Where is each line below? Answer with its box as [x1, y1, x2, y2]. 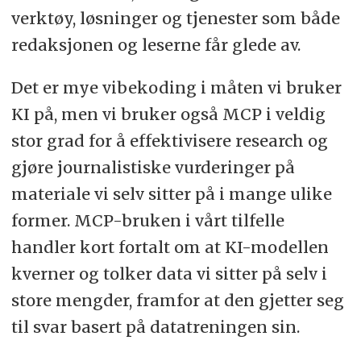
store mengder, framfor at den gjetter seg [10, 290, 344, 311]
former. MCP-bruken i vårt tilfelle [10, 210, 284, 231]
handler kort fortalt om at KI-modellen [10, 237, 329, 258]
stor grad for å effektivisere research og [10, 131, 328, 151]
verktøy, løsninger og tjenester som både [10, 8, 340, 29]
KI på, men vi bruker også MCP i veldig [10, 104, 326, 125]
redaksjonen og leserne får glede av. [10, 35, 301, 56]
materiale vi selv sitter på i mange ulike [10, 184, 332, 205]
